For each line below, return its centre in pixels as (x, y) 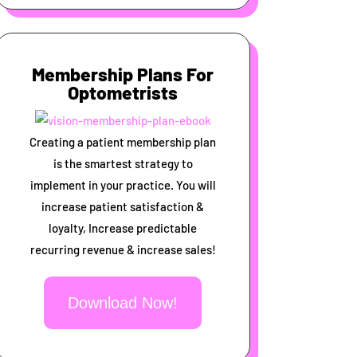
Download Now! (123, 303)
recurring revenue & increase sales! (123, 250)
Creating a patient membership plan (123, 142)
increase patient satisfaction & (123, 207)
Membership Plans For (123, 75)
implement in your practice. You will (123, 185)
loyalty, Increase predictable (123, 228)
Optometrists (123, 93)
